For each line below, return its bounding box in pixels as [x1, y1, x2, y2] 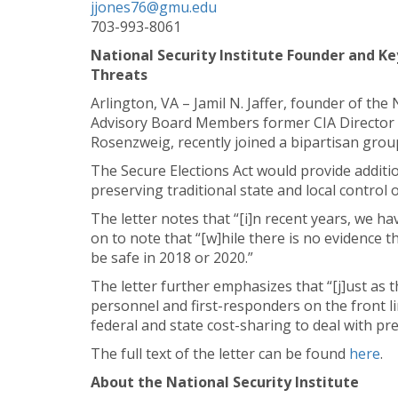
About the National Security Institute [91, 371, 359, 392]
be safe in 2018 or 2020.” [91, 247, 253, 267]
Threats [91, 64, 147, 84]
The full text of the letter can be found [91, 343, 349, 363]
